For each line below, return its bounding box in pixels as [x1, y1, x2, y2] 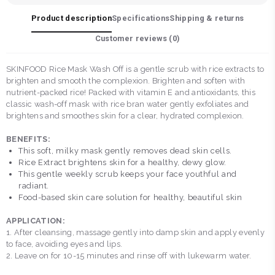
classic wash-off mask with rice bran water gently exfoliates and [6, 99, 249, 109]
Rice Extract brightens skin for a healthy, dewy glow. [18, 158, 227, 168]
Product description [31, 14, 112, 23]
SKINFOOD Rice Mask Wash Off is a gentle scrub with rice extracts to [6, 64, 265, 74]
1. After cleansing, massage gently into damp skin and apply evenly [6, 228, 265, 238]
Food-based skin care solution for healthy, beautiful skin [18, 193, 242, 203]
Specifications [111, 14, 170, 23]
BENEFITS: [6, 134, 53, 144]
